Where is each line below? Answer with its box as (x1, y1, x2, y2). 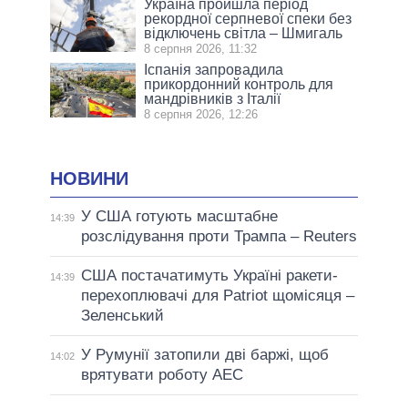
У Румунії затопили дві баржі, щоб (80, 346, 329, 363)
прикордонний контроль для (144, 76, 334, 93)
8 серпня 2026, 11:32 (144, 42, 258, 56)
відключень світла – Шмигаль (144, 25, 343, 42)
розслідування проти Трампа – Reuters (80, 228, 357, 245)
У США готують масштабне (80, 208, 278, 225)
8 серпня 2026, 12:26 (144, 107, 259, 122)
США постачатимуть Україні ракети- (80, 267, 338, 284)
